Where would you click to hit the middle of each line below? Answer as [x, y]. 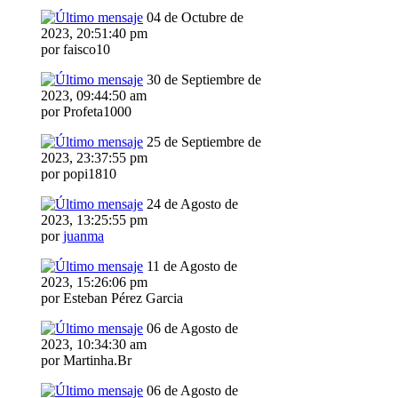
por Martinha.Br [86, 361]
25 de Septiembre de [202, 142]
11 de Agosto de [190, 267]
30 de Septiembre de [202, 80]
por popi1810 [79, 174]
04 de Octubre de [193, 18]
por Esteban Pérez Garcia [112, 298]
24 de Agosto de [191, 204]
